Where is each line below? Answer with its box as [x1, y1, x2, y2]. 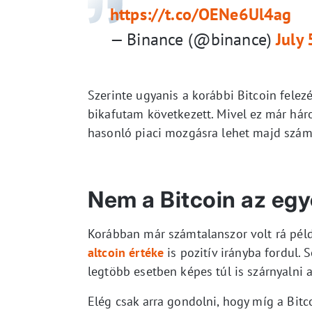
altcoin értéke [88, 244, 164, 260]
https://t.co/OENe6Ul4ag [110, 3, 292, 25]
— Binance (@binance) [110, 28, 276, 50]
